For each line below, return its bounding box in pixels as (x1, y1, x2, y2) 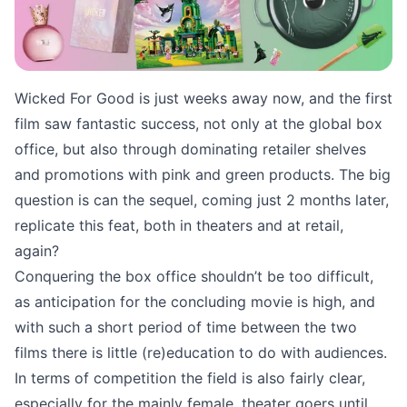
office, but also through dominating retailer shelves (15, 140, 366, 159)
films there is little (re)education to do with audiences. (15, 343, 387, 362)
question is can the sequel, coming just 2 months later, (15, 191, 389, 210)
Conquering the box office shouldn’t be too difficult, (15, 267, 373, 286)
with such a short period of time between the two (15, 318, 357, 337)
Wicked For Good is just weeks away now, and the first (15, 89, 392, 108)
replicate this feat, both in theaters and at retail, (15, 216, 343, 235)
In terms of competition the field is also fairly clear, (15, 369, 365, 388)
